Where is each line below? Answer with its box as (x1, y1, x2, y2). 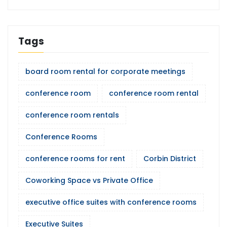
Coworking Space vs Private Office (25, 175, 153, 186)
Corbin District (143, 154, 196, 164)
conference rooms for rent (25, 154, 125, 164)
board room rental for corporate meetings (25, 66, 185, 77)
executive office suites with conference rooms (25, 197, 197, 208)
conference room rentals (25, 110, 119, 121)
